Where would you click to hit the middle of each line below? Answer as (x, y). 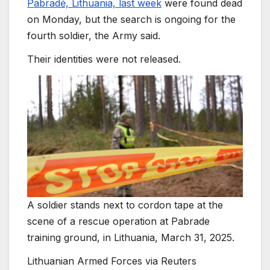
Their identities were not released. (104, 59)
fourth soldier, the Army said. (94, 35)
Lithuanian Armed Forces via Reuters (112, 261)
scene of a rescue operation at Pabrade (118, 221)
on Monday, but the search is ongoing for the (131, 19)
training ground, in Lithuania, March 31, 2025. (131, 237)
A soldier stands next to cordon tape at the (125, 205)
